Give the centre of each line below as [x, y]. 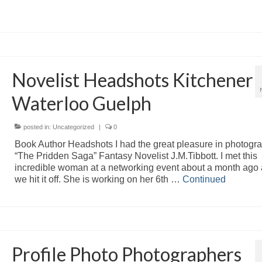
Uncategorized [73, 127]
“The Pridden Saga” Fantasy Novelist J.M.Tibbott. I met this [136, 156]
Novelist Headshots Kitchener [132, 80]
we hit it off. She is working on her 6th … [98, 179]
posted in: [37, 127]
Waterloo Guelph [81, 103]
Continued [204, 179]
